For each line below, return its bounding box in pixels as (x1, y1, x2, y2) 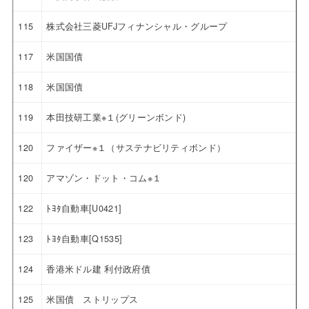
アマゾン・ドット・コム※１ (46, 171, 162, 184)
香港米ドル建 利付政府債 (46, 262, 150, 275)
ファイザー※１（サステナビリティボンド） (46, 141, 226, 154)
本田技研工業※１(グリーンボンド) (46, 110, 186, 123)
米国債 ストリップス (46, 292, 139, 306)
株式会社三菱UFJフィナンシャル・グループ (46, 19, 228, 32)
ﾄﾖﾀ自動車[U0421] (46, 201, 122, 215)
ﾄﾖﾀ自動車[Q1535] (46, 232, 123, 245)
